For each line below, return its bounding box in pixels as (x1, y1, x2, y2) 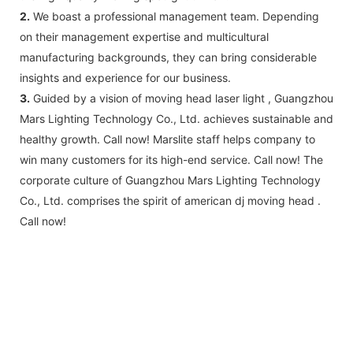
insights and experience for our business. (20, 70, 231, 84)
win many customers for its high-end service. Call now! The (20, 152, 323, 166)
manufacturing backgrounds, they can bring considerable (20, 50, 317, 64)
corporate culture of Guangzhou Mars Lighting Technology (20, 173, 321, 187)
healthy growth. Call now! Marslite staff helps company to (20, 132, 315, 146)
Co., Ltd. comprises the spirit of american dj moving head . (20, 193, 321, 207)
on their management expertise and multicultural (20, 29, 269, 43)
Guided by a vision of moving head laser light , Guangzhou (30, 91, 333, 105)
